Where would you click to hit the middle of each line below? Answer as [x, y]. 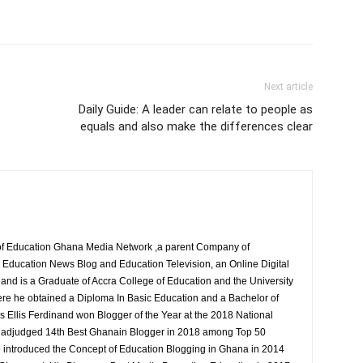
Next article [288, 87]
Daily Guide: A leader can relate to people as [196, 109]
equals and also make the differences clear [196, 126]
